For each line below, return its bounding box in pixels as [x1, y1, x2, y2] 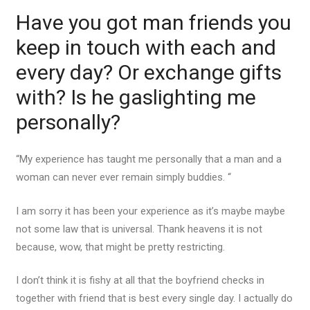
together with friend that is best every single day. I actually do [15, 292, 293, 304]
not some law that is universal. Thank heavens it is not [15, 222, 262, 235]
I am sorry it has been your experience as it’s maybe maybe [15, 204, 285, 217]
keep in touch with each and [15, 35, 276, 60]
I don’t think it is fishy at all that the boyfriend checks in [15, 274, 264, 286]
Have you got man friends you [15, 10, 291, 35]
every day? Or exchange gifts [15, 60, 282, 84]
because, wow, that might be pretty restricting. [15, 240, 225, 253]
